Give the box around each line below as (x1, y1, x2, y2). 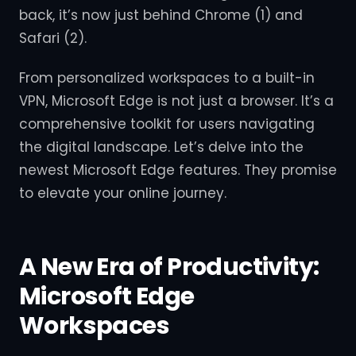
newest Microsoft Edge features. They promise (19, 161, 337, 180)
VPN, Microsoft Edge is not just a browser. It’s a (19, 91, 334, 111)
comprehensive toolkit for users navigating (19, 114, 315, 134)
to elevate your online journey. (19, 184, 226, 203)
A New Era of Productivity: (19, 250, 319, 284)
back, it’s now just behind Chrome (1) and (19, 5, 303, 25)
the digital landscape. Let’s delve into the (19, 137, 304, 157)
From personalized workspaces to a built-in (19, 68, 315, 88)
